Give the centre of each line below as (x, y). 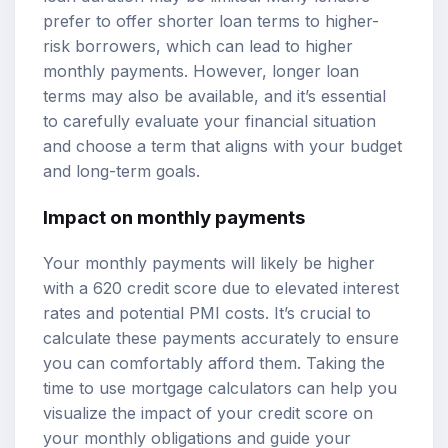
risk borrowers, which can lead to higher (198, 46)
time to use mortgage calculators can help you (220, 387)
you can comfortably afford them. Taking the (214, 362)
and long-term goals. (121, 171)
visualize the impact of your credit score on (208, 412)
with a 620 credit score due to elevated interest (221, 287)
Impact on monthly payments (174, 217)
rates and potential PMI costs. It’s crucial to (207, 312)
